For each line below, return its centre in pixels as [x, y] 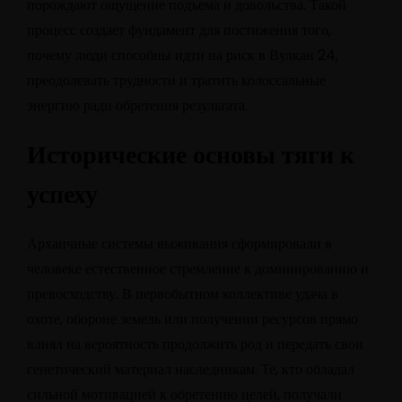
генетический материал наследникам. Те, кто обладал [191, 369]
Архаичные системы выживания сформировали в [179, 243]
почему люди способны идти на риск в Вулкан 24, [183, 55]
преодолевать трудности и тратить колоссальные [176, 80]
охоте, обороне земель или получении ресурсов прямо [192, 319]
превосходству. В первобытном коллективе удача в [183, 293]
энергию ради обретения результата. [137, 105]
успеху [62, 194]
